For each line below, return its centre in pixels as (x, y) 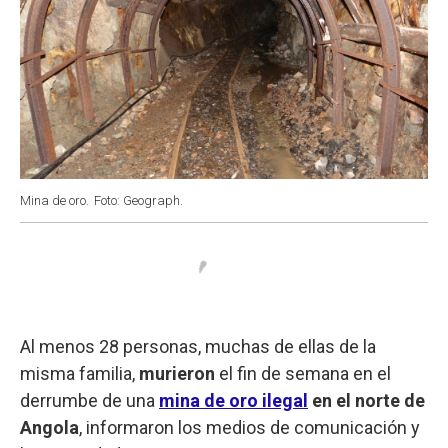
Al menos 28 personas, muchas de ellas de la (198, 346)
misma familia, (79, 373)
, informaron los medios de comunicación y (249, 427)
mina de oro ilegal (233, 400)
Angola (49, 427)
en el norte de (366, 400)
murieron (177, 373)
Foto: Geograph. (138, 200)
